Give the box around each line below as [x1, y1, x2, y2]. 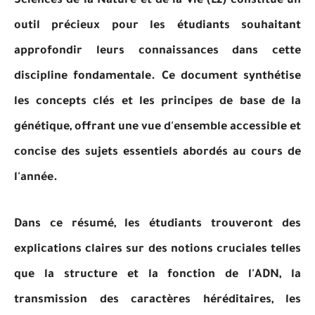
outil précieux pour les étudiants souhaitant [14, 20, 301, 32]
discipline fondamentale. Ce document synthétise [14, 70, 301, 83]
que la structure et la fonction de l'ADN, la [14, 269, 301, 281]
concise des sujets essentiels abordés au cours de [14, 146, 301, 159]
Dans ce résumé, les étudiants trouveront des [14, 218, 301, 231]
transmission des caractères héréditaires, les [14, 294, 301, 307]
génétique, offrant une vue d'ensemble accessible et [14, 121, 301, 134]
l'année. [14, 172, 58, 184]
